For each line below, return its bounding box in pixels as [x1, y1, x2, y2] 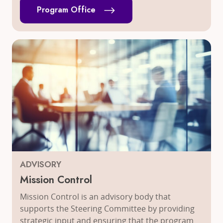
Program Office [37, 4, 96, 15]
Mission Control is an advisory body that [20, 191, 171, 203]
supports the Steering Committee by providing [20, 203, 195, 215]
